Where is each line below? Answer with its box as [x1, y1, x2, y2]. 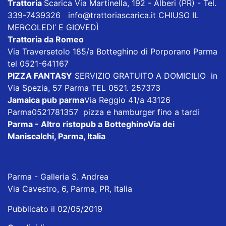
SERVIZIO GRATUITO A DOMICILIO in [72, 70, 217, 81]
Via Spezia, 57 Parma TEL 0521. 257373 [8, 82, 163, 93]
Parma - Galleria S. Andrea [8, 171, 108, 182]
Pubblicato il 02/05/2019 [8, 203, 102, 214]
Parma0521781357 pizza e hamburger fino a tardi [8, 106, 199, 117]
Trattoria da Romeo [8, 34, 84, 44]
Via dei [148, 119, 175, 129]
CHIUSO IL [156, 10, 199, 20]
